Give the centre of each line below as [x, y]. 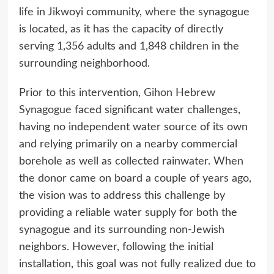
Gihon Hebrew [179, 93]
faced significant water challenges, [156, 110]
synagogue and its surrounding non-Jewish [121, 230]
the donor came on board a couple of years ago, [135, 178]
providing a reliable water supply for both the [128, 213]
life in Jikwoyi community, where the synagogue [134, 12]
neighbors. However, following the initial [116, 247]
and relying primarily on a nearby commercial [128, 144]
